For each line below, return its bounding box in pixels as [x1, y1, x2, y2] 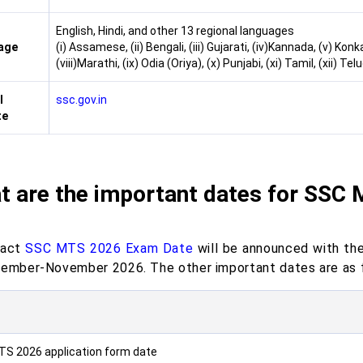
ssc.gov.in [55, 93, 107, 106]
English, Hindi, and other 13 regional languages [55, 24, 294, 37]
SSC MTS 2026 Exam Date [25, 241, 194, 256]
